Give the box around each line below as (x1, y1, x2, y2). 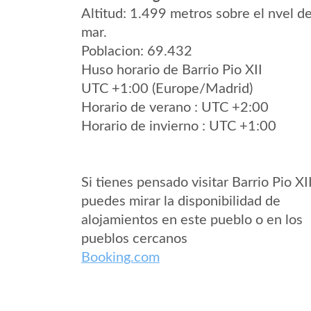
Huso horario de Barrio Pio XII (81, 63, 262, 77)
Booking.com (81, 251, 160, 264)
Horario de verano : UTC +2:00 (81, 101, 269, 115)
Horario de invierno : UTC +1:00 (81, 119, 276, 133)
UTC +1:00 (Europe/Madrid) (81, 82, 253, 96)
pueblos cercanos (81, 232, 187, 246)
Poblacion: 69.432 (81, 44, 192, 58)
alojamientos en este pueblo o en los (81, 213, 303, 227)
